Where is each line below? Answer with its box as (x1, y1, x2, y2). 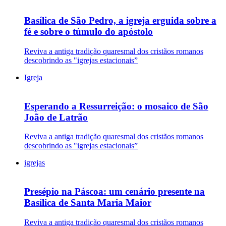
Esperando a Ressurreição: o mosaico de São (24, 100, 208, 111)
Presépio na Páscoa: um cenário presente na (24, 186, 205, 197)
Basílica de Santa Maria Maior (24, 197, 151, 208)
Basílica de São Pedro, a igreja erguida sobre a (24, 15, 216, 26)
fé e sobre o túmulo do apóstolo (24, 26, 153, 37)
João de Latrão (24, 111, 88, 123)
